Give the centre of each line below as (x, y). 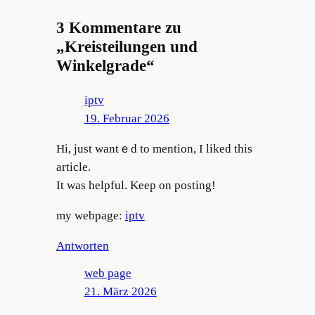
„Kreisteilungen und (127, 46)
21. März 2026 (120, 292)
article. (73, 167)
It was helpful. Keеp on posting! (136, 185)
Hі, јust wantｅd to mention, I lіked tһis (154, 148)
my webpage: (90, 215)
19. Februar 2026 (127, 119)
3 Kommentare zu (118, 27)
